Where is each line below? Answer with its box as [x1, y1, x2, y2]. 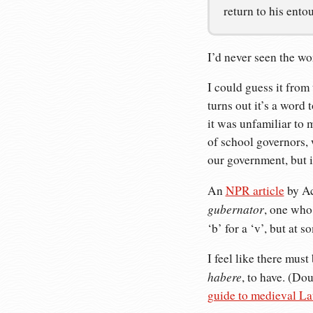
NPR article [225, 182, 284, 198]
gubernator [207, 200, 264, 217]
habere [207, 268, 242, 286]
